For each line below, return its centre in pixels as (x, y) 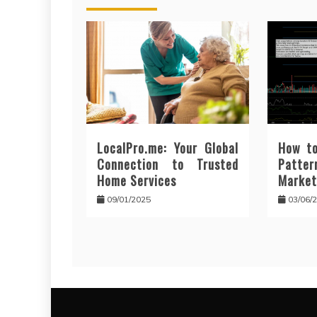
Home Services (137, 181)
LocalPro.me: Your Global (168, 148)
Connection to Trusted (168, 165)
